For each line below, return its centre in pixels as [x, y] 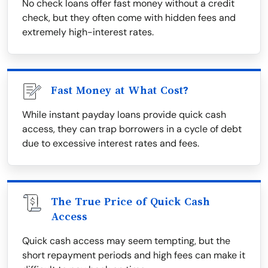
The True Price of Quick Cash [130, 202]
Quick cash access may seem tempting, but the [126, 241]
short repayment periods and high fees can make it [134, 255]
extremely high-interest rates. [88, 32]
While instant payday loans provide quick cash [124, 115]
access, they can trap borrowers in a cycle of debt [132, 129]
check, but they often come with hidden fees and [129, 18]
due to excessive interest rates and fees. [111, 143]
